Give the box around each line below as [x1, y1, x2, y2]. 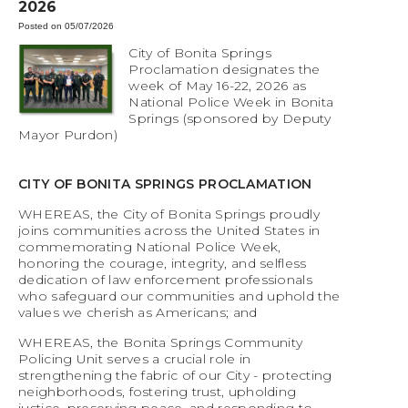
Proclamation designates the [128, 61, 321, 78]
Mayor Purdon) [18, 127, 117, 144]
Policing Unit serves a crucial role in [18, 351, 251, 368]
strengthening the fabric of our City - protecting [18, 367, 332, 384]
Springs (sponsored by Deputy [128, 110, 331, 127]
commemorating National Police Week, [18, 239, 281, 256]
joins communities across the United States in [18, 222, 321, 240]
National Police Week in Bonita [128, 94, 334, 111]
